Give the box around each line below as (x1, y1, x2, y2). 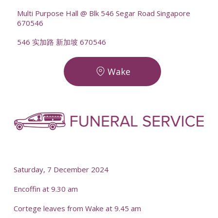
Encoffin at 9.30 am (13, 184, 78, 194)
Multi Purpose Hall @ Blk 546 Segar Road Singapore (17, 8, 190, 18)
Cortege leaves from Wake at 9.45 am (13, 203, 141, 214)
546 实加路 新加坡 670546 (17, 37, 106, 47)
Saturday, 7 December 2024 (13, 164, 109, 175)
